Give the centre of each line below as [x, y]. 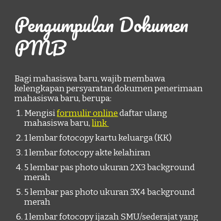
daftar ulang [143, 113]
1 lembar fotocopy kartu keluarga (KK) [98, 138]
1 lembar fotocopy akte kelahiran [88, 153]
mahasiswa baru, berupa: [63, 98]
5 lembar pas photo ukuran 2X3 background [110, 167]
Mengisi [41, 113]
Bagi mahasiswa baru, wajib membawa [90, 79]
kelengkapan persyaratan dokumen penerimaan [109, 89]
